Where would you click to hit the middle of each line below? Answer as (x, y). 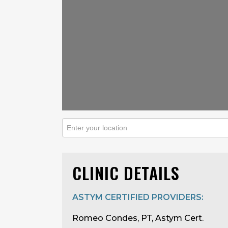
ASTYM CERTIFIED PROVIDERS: (138, 197)
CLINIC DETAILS (126, 173)
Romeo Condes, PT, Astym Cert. (138, 218)
